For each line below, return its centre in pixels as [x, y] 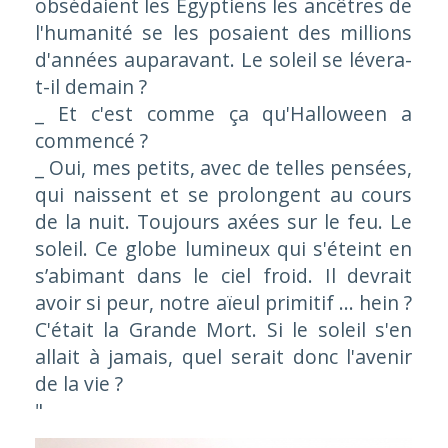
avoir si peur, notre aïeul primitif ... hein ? [223, 302]
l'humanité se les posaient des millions [223, 32]
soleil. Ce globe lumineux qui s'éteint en [223, 248]
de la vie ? [78, 383]
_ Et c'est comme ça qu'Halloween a [223, 113]
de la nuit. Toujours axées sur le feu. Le [223, 221]
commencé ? [91, 140]
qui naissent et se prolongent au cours [223, 194]
